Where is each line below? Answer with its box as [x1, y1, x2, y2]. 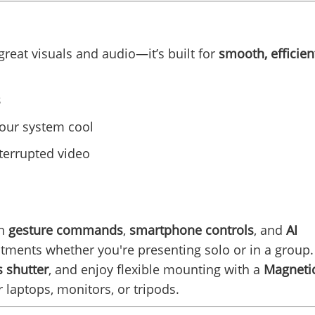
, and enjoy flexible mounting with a [49, 261, 264, 278]
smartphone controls [129, 221, 254, 239]
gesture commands [8, 221, 123, 239]
